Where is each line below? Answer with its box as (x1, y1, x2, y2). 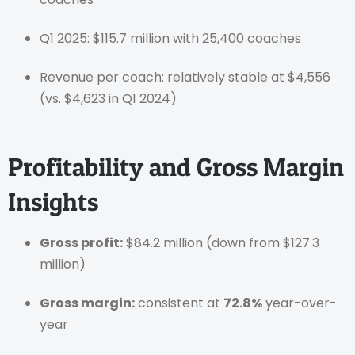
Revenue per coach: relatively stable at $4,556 (40, 68, 330, 87)
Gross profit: (40, 233, 123, 252)
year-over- (262, 294, 337, 313)
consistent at (135, 294, 223, 313)
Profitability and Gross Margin (8, 151, 344, 182)
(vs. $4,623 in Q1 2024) (40, 90, 177, 109)
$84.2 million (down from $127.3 (123, 233, 319, 252)
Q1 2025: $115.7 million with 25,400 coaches (40, 29, 301, 48)
